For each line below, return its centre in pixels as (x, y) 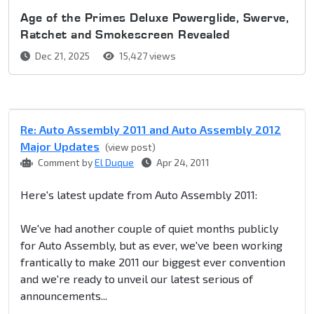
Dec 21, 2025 (62, 56)
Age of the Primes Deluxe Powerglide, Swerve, (155, 18)
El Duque (114, 163)
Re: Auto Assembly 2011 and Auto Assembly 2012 (151, 130)
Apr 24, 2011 (182, 163)
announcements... (64, 296)
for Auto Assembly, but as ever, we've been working (151, 245)
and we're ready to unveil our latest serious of (137, 279)
